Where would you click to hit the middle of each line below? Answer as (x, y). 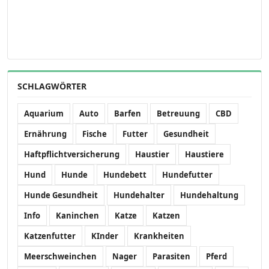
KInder (105, 236)
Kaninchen (77, 215)
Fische (95, 134)
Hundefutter (187, 174)
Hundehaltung (209, 195)
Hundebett (125, 174)
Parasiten (171, 256)
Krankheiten (159, 236)
